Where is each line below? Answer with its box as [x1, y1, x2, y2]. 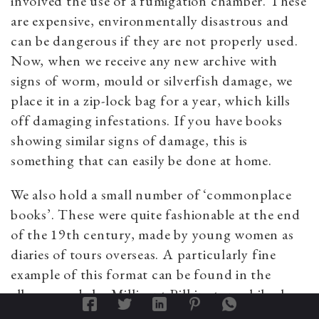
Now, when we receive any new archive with [11, 51, 278, 70]
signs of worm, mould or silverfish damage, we [11, 71, 293, 90]
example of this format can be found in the [11, 265, 271, 284]
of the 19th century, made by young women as [11, 225, 294, 244]
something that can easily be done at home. [11, 151, 272, 170]
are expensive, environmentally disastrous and [11, 11, 290, 31]
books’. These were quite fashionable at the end [11, 205, 300, 224]
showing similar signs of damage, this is [11, 131, 249, 150]
